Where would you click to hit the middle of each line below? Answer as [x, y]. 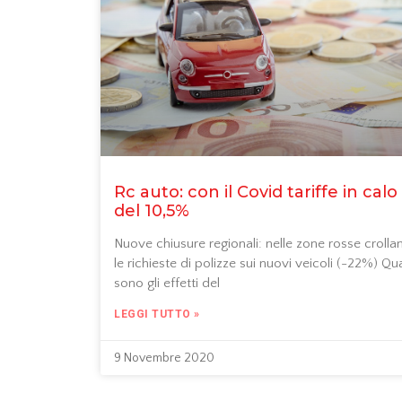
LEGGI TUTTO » [157, 314]
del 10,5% [152, 210]
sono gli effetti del [167, 283]
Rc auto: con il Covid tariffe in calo [256, 192]
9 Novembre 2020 [164, 358]
